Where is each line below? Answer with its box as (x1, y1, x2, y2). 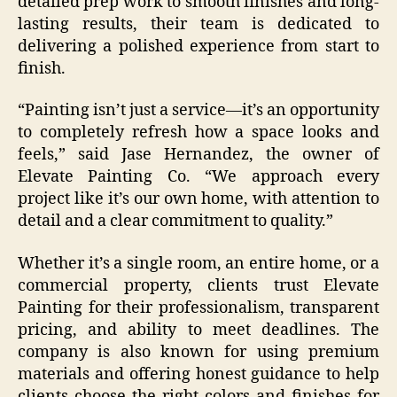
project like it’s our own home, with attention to (18, 189, 379, 210)
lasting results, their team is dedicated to (18, 13, 379, 35)
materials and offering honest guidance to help (18, 363, 379, 385)
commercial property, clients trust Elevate (18, 275, 379, 296)
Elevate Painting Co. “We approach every (18, 167, 379, 188)
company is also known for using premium (18, 341, 379, 362)
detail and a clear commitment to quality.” (18, 211, 333, 232)
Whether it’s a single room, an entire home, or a (18, 253, 379, 274)
